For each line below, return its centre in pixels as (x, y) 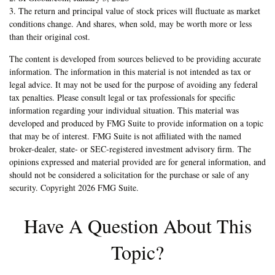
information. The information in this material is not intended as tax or (130, 71)
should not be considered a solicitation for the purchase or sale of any (129, 174)
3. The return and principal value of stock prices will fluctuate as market (135, 10)
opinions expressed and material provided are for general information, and (137, 161)
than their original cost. (50, 36)
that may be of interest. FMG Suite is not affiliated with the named (125, 136)
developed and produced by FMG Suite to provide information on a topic (136, 123)
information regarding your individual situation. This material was (124, 110)
